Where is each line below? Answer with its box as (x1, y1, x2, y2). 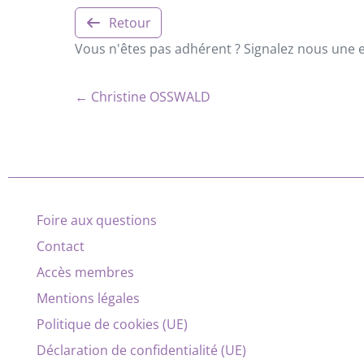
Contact (37, 237, 84, 256)
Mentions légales (37, 289, 140, 308)
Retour (108, 13, 151, 32)
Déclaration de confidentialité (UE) (37, 341, 246, 360)
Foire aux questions (37, 211, 157, 230)
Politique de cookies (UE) (37, 315, 188, 334)
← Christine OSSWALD (75, 87, 210, 106)
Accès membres (37, 263, 134, 282)
